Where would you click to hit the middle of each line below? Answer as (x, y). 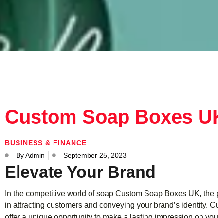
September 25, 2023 (95, 155)
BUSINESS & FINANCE (46, 142)
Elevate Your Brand (80, 172)
